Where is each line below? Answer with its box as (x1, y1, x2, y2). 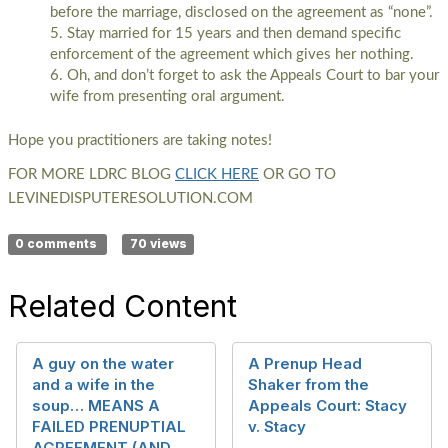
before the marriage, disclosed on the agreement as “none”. (50, 5, 433, 20)
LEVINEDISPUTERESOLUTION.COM (8, 191, 253, 206)
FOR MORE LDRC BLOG (8, 167, 175, 182)
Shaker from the (248, 375, 369, 394)
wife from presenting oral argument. (50, 89, 285, 104)
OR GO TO (259, 167, 336, 182)
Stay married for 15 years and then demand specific (67, 26, 401, 41)
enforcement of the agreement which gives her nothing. (50, 47, 414, 62)
